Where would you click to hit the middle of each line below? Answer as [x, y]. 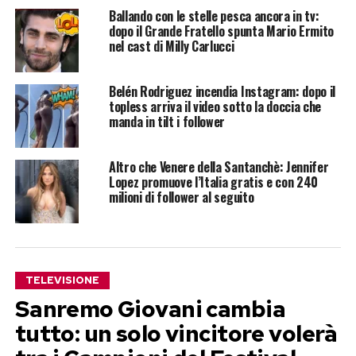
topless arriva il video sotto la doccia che [215, 107]
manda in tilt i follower [167, 122]
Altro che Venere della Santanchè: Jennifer [219, 167]
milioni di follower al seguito [181, 197]
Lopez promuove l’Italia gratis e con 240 [213, 182]
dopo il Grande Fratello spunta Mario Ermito [221, 31]
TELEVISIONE [62, 281]
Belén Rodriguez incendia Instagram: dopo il [222, 92]
